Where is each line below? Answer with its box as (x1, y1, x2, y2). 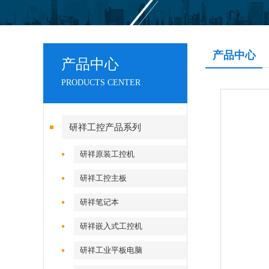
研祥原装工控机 (80, 150, 135, 159)
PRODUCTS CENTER (61, 78, 141, 87)
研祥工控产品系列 (69, 122, 141, 132)
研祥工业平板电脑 (80, 246, 143, 255)
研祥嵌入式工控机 (80, 222, 143, 231)
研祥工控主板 (80, 174, 127, 183)
